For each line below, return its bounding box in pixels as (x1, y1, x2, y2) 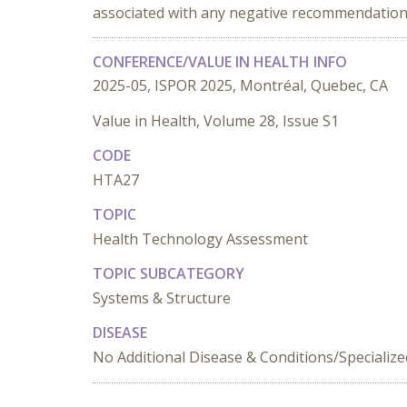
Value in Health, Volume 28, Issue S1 (93, 111, 339, 131)
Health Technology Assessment (93, 229, 308, 249)
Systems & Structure (93, 288, 231, 308)
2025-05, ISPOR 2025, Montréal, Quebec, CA (93, 75, 388, 95)
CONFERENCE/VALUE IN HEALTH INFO (93, 52, 347, 72)
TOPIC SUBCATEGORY (93, 263, 244, 283)
